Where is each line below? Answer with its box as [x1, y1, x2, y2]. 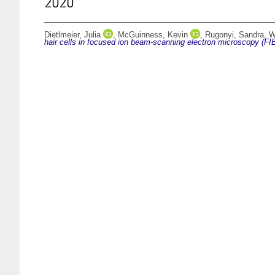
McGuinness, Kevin [118, 30, 188, 40]
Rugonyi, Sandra [205, 30, 264, 40]
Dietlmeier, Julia [44, 30, 101, 40]
